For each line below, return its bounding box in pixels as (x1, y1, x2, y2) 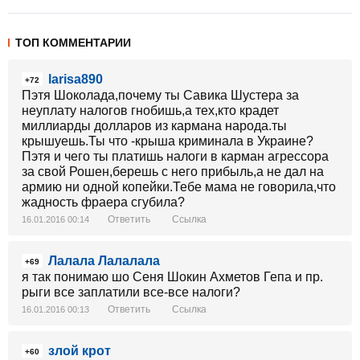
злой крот (48, 344, 111, 358)
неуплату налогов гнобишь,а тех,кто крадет (22, 104, 279, 117)
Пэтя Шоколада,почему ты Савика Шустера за (22, 88, 299, 102)
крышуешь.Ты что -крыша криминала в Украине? (22, 134, 313, 148)
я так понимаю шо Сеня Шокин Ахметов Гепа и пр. (22, 270, 323, 284)
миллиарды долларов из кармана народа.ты (22, 119, 287, 133)
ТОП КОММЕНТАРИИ (15, 36, 131, 49)
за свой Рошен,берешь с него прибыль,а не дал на (22, 165, 324, 178)
